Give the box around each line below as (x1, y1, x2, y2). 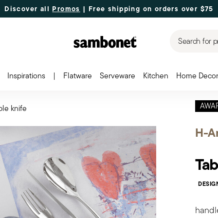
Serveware (99, 70, 135, 81)
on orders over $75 (143, 3, 214, 14)
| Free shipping (80, 3, 141, 14)
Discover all (4, 3, 53, 14)
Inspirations (7, 70, 45, 81)
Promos (52, 3, 80, 14)
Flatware (63, 70, 92, 81)
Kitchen (143, 70, 168, 81)
